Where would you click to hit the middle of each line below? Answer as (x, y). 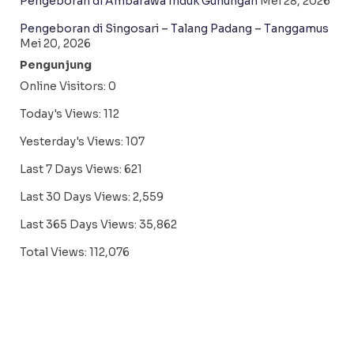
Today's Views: (62, 114)
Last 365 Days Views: (79, 225)
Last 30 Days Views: (76, 197)
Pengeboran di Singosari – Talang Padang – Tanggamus (174, 29)
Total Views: (55, 252)
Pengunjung (56, 65)
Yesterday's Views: (73, 142)
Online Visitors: (64, 87)
